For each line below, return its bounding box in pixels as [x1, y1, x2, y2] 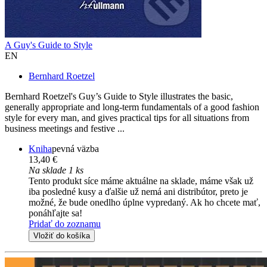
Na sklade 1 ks [29, 165, 83, 176]
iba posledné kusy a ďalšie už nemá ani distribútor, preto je [29, 187, 248, 197]
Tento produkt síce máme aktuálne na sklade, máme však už [29, 176, 253, 187]
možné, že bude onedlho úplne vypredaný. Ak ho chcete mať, [29, 197, 260, 208]
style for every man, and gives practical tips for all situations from [5, 113, 249, 123]
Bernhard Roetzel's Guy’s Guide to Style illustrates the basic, [5, 91, 233, 102]
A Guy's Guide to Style [5, 40, 92, 51]
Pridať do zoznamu [29, 219, 101, 229]
